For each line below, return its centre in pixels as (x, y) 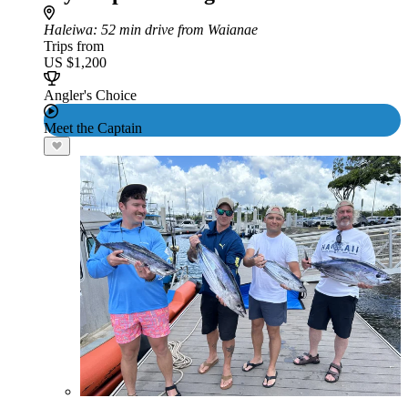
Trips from (74, 46)
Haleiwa (68, 30)
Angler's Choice (90, 95)
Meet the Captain (93, 128)
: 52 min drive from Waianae (175, 30)
